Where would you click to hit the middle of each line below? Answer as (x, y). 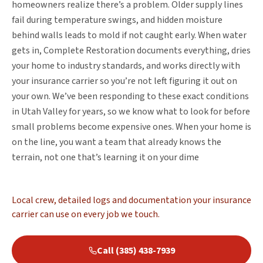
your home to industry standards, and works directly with (126, 65)
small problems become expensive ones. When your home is (131, 127)
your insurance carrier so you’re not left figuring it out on (124, 81)
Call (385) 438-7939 (136, 250)
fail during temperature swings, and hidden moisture (117, 20)
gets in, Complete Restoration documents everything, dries (131, 50)
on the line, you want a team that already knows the (117, 142)
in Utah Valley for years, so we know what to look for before (131, 111)
